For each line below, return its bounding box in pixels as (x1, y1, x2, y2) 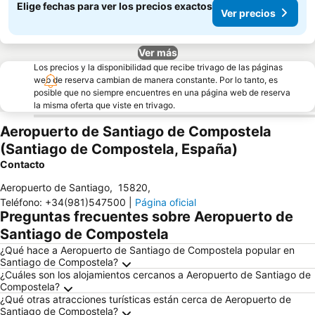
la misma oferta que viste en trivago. (34, 100, 175, 110)
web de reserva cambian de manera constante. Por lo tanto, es (34, 75, 278, 85)
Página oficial (135, 196, 196, 208)
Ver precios (221, 6, 276, 19)
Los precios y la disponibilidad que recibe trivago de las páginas (34, 62, 283, 72)
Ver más (138, 46, 177, 58)
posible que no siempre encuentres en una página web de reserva (34, 87, 290, 98)
